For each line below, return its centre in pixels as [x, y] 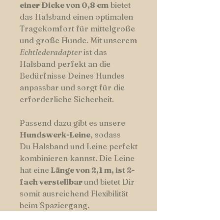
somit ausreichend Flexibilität [74, 194]
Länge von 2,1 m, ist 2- [92, 170]
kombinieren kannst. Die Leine [77, 158]
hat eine [34, 170]
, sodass [106, 135]
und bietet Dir [109, 182]
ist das [95, 52]
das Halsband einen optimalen [76, 17]
